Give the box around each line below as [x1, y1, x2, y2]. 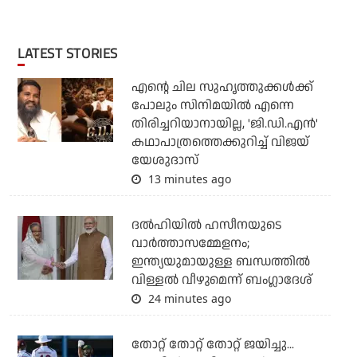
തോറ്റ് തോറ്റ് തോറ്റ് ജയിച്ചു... [131, 335, 294, 355]
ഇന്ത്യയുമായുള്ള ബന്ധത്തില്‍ [131, 253, 310, 272]
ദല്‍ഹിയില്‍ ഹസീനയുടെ [131, 216, 282, 235]
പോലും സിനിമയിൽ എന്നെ [131, 96, 294, 116]
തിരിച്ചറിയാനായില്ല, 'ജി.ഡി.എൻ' [131, 115, 318, 134]
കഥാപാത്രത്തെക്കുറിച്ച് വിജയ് [131, 133, 309, 152]
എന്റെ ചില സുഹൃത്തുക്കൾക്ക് [131, 78, 313, 97]
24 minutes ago [144, 291, 231, 307]
